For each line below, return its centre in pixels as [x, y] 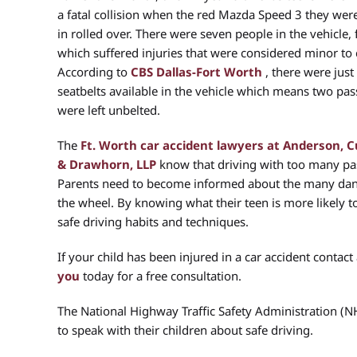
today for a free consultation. [161, 276]
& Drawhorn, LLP [107, 164]
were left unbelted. [109, 110]
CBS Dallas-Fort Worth [196, 72]
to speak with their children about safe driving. [185, 330]
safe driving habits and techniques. [153, 222]
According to [94, 72]
